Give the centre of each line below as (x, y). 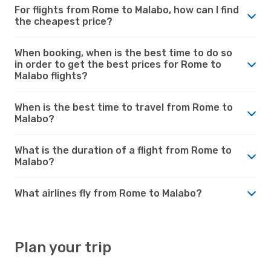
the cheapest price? (64, 21)
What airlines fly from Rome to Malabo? (108, 193)
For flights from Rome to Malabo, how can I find (127, 10)
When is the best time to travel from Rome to (124, 107)
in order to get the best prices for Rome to (118, 64)
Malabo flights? (51, 76)
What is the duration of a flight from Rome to (123, 150)
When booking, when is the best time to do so (123, 53)
